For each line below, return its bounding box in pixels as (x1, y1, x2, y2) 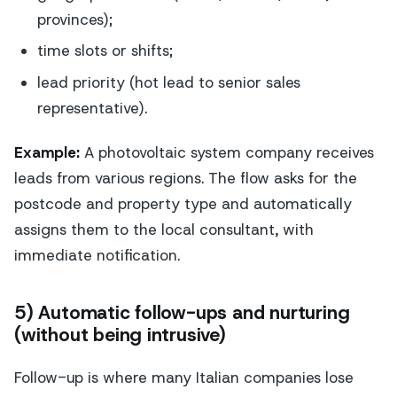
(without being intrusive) (14, 322, 226, 347)
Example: (14, 143, 80, 163)
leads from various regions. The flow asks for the (14, 168, 357, 189)
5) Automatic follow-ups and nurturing (14, 300, 350, 325)
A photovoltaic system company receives (80, 143, 374, 163)
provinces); (36, 9, 113, 29)
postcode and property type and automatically (14, 194, 352, 214)
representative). (36, 98, 147, 119)
